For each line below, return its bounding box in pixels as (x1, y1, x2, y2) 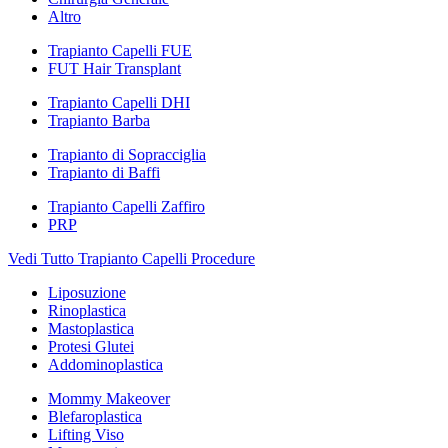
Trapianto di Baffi (48, 164, 160, 181)
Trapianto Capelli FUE (48, 42, 192, 59)
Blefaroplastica (48, 408, 142, 425)
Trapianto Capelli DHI (48, 94, 190, 111)
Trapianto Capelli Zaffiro (48, 198, 205, 215)
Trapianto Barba (48, 112, 150, 129)
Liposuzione (48, 284, 126, 301)
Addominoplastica (48, 356, 163, 373)
